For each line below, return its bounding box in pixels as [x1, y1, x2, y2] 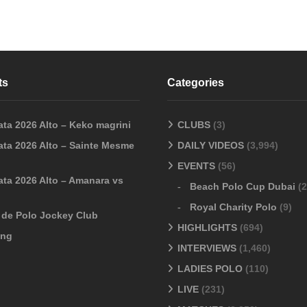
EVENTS [177, 160, 215, 172]
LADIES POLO [177, 263, 243, 275]
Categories [167, 77, 224, 89]
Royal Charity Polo [190, 201, 277, 213]
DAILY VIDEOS [177, 140, 244, 151]
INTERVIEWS [177, 243, 236, 254]
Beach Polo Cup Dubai [190, 181, 295, 193]
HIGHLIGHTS [177, 222, 237, 234]
